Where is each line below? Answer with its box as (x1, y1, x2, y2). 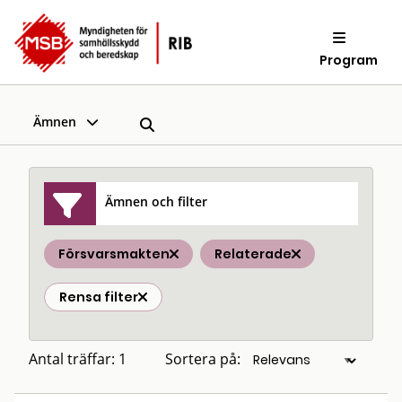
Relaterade (214, 245, 292, 263)
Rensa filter (59, 288, 138, 306)
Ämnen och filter (105, 192, 208, 210)
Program (319, 50, 379, 69)
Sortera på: (165, 349, 240, 369)
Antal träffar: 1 (29, 349, 127, 369)
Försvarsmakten (58, 245, 170, 263)
